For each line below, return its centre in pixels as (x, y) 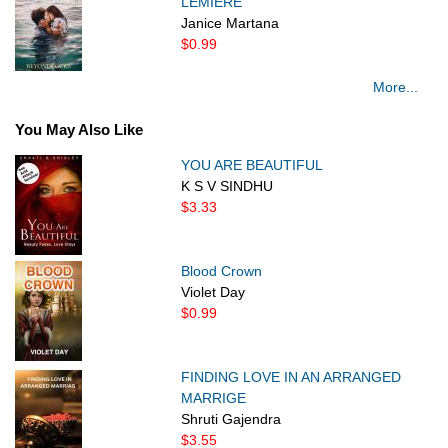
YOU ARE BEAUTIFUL (252, 165)
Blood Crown (222, 271)
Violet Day (213, 292)
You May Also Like (79, 130)
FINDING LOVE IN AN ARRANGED (291, 377)
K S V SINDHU (227, 186)
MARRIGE (214, 398)
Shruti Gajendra (231, 419)
